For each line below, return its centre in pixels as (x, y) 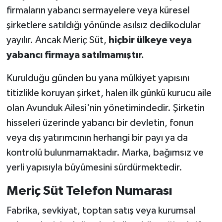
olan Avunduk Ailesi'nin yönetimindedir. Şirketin (105, 108)
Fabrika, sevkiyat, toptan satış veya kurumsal (101, 210)
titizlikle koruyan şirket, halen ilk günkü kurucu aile (109, 93)
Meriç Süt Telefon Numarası (89, 191)
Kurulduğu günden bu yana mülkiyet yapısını (98, 79)
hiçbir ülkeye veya (150, 40)
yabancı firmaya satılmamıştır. (75, 55)
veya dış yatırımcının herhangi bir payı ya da (97, 138)
